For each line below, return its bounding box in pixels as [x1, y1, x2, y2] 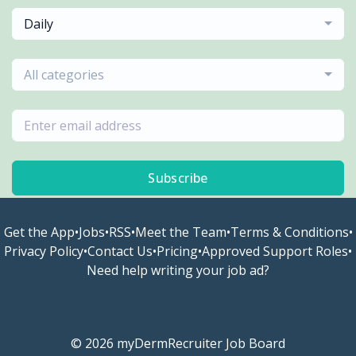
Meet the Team [134, 222, 226, 241]
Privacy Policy [4, 242, 83, 260]
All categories [24, 66, 104, 84]
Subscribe [148, 169, 208, 188]
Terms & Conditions [230, 222, 349, 241]
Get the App [3, 222, 75, 241]
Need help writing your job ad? [87, 261, 269, 279]
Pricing [157, 242, 198, 260]
